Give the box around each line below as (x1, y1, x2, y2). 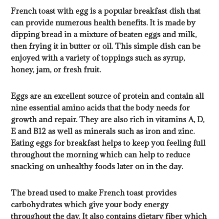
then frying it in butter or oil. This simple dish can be (11, 41, 201, 51)
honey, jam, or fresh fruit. (11, 65, 101, 75)
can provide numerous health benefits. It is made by (11, 18, 196, 28)
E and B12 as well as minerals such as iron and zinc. (11, 126, 195, 136)
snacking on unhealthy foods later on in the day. (11, 161, 183, 172)
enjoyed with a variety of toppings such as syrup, (11, 53, 185, 63)
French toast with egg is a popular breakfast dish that (11, 6, 201, 16)
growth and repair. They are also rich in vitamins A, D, (11, 114, 205, 125)
